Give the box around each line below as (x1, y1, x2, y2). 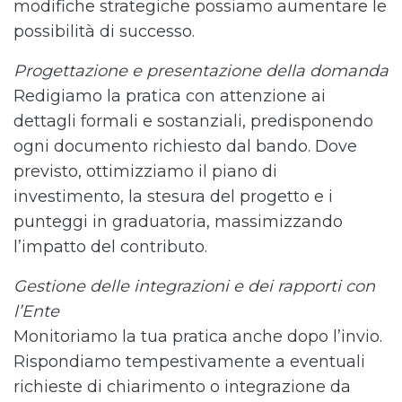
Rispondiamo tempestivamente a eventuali (13, 352, 365, 372)
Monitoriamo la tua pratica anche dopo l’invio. (13, 327, 382, 347)
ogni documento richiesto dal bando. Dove (13, 136, 357, 157)
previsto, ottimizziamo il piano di (13, 162, 277, 182)
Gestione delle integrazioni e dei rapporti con (13, 276, 375, 297)
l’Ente (13, 301, 59, 322)
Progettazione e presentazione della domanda (13, 61, 389, 82)
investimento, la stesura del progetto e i (13, 187, 333, 207)
